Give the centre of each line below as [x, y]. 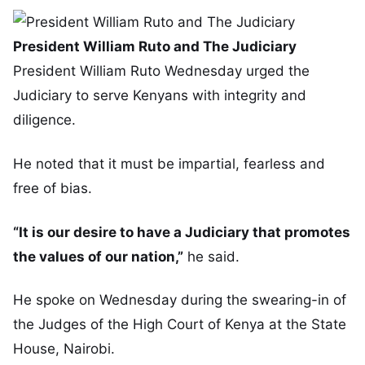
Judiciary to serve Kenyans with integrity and [160, 95]
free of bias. [53, 188]
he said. [211, 256]
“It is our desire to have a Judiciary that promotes [182, 232]
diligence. [44, 120]
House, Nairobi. [64, 349]
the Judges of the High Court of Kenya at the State [180, 325]
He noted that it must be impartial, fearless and [169, 163]
